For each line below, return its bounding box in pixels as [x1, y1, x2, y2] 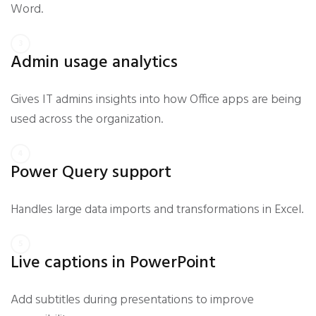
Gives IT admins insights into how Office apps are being [11, 90, 301, 110]
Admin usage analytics [11, 49, 178, 76]
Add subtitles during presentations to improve [11, 290, 254, 310]
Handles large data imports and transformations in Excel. [11, 200, 303, 220]
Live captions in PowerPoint [11, 250, 216, 276]
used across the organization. [11, 109, 163, 130]
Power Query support [11, 159, 171, 186]
